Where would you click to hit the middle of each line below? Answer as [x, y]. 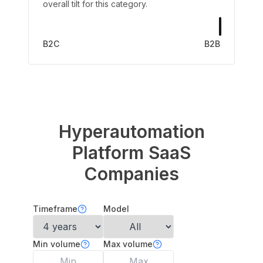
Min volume [57, 244]
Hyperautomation [131, 131]
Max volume [128, 244]
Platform [108, 153]
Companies [131, 174]
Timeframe [55, 209]
